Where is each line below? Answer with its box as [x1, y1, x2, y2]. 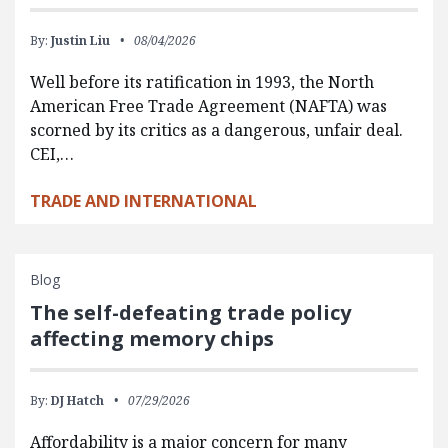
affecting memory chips [30, 325, 274, 353]
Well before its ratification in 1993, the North [30, 71, 374, 94]
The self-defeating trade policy [30, 299, 351, 327]
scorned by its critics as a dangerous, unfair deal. [30, 119, 403, 142]
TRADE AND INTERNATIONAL [30, 190, 257, 213]
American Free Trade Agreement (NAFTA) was [30, 95, 387, 118]
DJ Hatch [51, 392, 104, 410]
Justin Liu [51, 32, 110, 50]
